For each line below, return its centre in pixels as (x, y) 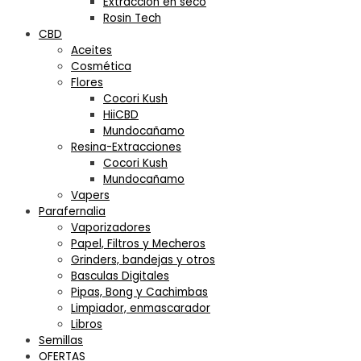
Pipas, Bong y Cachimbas (139, 293)
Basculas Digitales (120, 276)
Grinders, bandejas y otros (143, 260)
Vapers (90, 196)
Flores (87, 83)
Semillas (61, 341)
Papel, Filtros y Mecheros (138, 244)
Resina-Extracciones (126, 147)
